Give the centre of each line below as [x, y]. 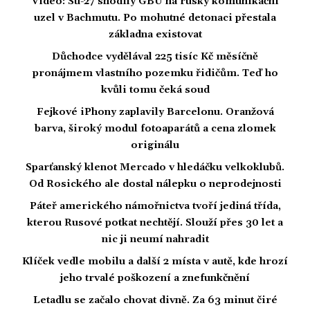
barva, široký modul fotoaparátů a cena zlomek [155, 129]
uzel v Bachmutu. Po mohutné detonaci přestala [155, 18]
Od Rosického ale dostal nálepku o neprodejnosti [155, 184]
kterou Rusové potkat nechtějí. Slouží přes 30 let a [155, 223]
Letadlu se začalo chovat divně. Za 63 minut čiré [155, 301]
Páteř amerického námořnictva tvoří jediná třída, [155, 207]
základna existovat [155, 35]
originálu [155, 146]
